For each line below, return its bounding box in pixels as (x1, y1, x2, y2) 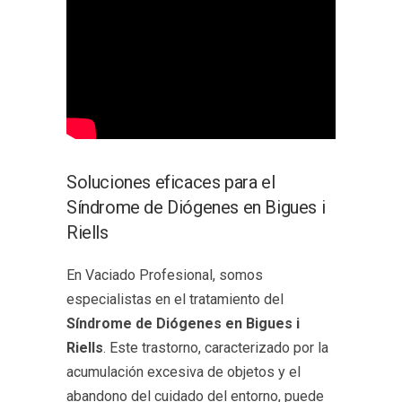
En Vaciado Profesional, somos (66, 267, 263, 284)
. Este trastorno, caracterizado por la (103, 339, 328, 357)
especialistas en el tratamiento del (66, 291, 284, 309)
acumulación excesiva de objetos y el (66, 363, 301, 381)
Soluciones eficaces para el (66, 171, 275, 194)
